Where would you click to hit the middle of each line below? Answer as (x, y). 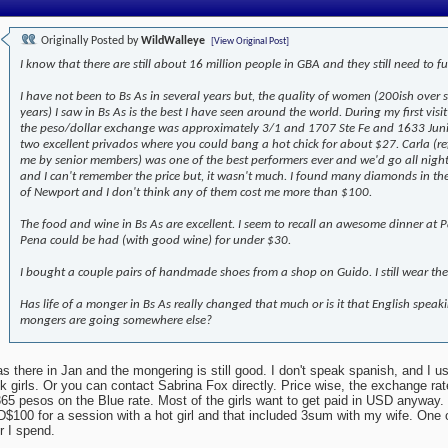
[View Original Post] (250, 42)
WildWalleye (173, 41)
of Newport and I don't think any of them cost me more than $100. (196, 193)
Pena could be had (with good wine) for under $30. (155, 241)
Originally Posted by (89, 41)
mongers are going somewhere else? (116, 321)
